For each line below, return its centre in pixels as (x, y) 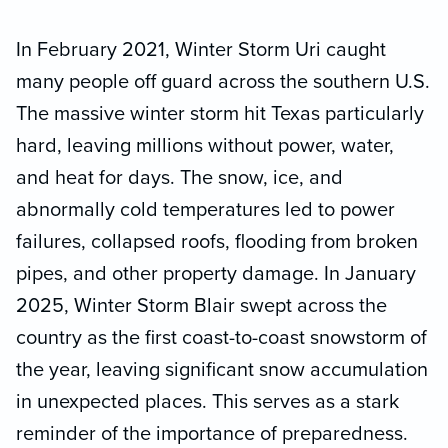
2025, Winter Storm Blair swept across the (201, 306)
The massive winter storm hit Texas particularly (220, 114)
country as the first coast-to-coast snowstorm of (221, 338)
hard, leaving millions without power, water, (205, 146)
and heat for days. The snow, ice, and (179, 178)
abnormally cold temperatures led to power (205, 210)
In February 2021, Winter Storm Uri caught (201, 50)
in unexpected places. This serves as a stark (207, 402)
